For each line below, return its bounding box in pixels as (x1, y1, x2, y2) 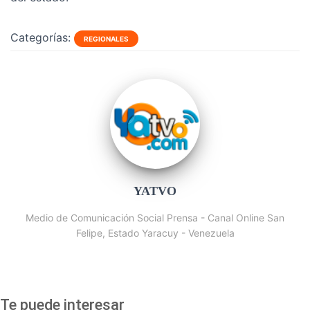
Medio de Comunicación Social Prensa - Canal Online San (26, 212, 284, 224)
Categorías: (10, 30, 71, 44)
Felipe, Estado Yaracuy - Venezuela (75, 227, 235, 239)
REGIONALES (84, 35, 129, 43)
